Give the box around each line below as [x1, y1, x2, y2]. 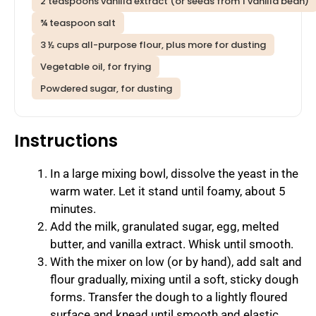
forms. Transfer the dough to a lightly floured [50, 290, 288, 305]
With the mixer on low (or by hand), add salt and [50, 255, 302, 269]
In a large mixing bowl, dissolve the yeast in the [50, 166, 298, 181]
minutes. [50, 202, 96, 217]
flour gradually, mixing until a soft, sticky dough [50, 272, 298, 287]
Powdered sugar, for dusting [40, 82, 172, 96]
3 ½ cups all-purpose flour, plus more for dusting [40, 38, 266, 52]
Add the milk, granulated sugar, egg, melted [50, 219, 279, 234]
